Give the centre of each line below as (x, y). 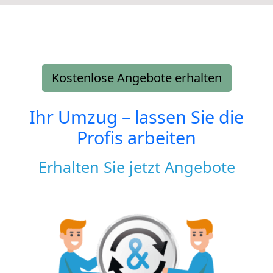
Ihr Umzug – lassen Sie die (136, 116)
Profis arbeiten (136, 137)
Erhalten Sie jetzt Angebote (136, 167)
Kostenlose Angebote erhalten (136, 77)
